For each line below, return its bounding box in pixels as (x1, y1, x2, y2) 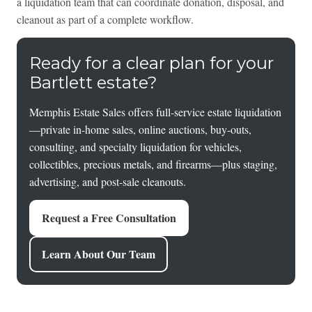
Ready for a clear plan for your (29, 53, 274, 74)
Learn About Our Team (41, 246, 155, 263)
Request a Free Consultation (41, 210, 176, 226)
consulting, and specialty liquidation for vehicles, (29, 139, 242, 155)
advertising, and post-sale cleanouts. (29, 174, 186, 189)
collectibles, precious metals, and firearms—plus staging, (29, 157, 277, 172)
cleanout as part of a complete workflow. (16, 12, 194, 27)
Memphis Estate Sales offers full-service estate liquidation (29, 104, 281, 120)
